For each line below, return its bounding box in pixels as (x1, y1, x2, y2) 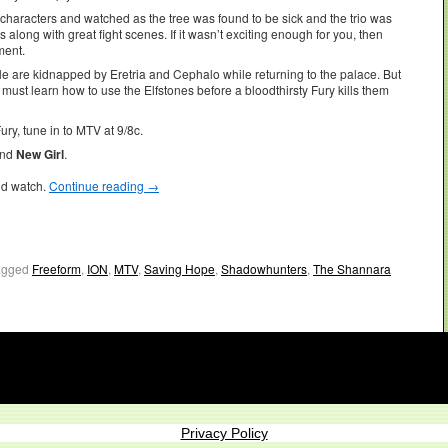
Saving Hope (144, 259, 215, 277)
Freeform (32, 259, 81, 277)
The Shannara (313, 259, 391, 277)
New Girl (16, 144, 64, 163)
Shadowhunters (221, 259, 307, 277)
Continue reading (49, 176, 147, 194)
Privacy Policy (180, 424, 268, 441)
